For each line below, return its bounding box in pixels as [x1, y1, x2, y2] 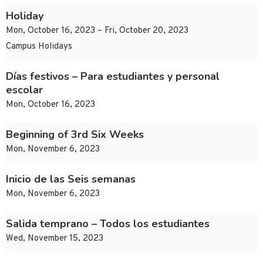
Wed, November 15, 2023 [6, 233, 103, 245]
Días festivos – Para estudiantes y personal [6, 69, 220, 84]
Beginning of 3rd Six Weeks [6, 127, 144, 142]
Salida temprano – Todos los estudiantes [6, 217, 210, 231]
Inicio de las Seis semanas [6, 172, 136, 187]
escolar [6, 83, 43, 97]
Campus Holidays [6, 41, 72, 53]
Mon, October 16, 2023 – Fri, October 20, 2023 [6, 25, 188, 37]
